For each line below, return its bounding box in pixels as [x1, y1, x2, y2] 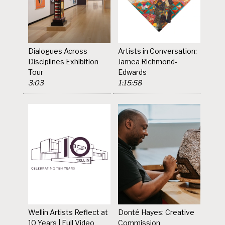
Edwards [118, 67, 147, 76]
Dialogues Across [28, 46, 88, 55]
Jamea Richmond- [118, 57, 178, 66]
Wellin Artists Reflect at [28, 207, 108, 216]
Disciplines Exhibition [28, 57, 99, 66]
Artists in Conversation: [118, 46, 197, 55]
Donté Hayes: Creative [118, 207, 195, 216]
